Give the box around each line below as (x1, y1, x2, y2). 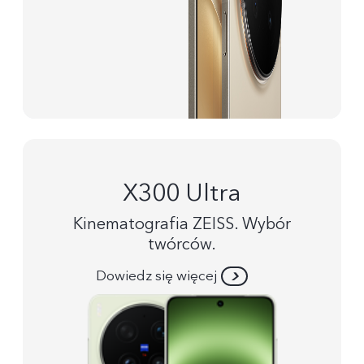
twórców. (147, 232, 216, 255)
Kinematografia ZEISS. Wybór (72, 212, 291, 235)
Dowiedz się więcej (96, 266, 218, 286)
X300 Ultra (123, 176, 241, 210)
